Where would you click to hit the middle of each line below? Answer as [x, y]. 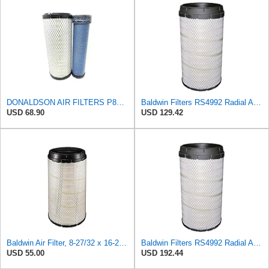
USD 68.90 [26, 113]
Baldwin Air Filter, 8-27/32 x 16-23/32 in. [123, 243]
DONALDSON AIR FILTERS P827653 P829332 [120, 103]
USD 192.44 [162, 253]
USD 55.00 [26, 253]
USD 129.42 [162, 113]
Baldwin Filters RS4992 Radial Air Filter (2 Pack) [257, 103]
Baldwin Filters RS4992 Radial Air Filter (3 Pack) [257, 243]
